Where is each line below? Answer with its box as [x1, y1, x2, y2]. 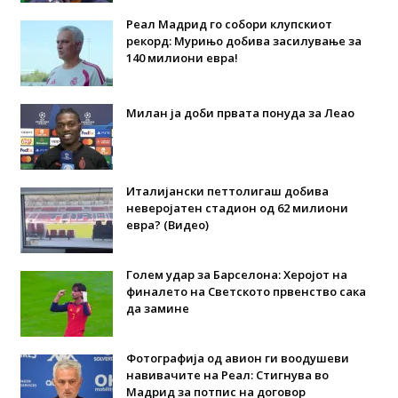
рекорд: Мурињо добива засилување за [125, 33, 362, 50]
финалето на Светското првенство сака [125, 283, 366, 300]
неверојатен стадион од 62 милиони [125, 200, 348, 217]
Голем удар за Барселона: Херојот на [125, 267, 347, 283]
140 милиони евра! [125, 50, 238, 67]
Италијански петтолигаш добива [125, 183, 329, 200]
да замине [125, 300, 189, 317]
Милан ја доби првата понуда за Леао [125, 105, 354, 122]
